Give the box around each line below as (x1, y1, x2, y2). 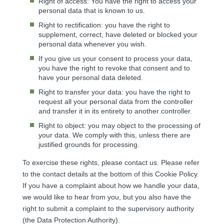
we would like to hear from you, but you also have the (22, 192, 191, 201)
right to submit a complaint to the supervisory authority (22, 204, 194, 212)
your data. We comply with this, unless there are (38, 130, 190, 139)
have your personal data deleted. (38, 73, 143, 81)
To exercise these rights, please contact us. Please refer (22, 158, 199, 166)
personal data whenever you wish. (38, 39, 146, 48)
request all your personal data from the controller (38, 97, 193, 105)
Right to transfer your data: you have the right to (38, 87, 190, 96)
